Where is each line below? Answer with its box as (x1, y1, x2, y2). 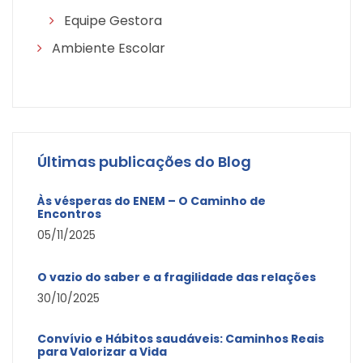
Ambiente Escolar (49, 38, 165, 58)
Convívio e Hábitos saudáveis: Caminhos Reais (37, 330, 324, 347)
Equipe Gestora (61, 11, 162, 30)
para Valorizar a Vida (37, 343, 167, 360)
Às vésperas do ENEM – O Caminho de (37, 192, 266, 209)
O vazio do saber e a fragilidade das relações (37, 268, 316, 285)
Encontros (37, 205, 101, 222)
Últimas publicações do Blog (37, 151, 251, 172)
